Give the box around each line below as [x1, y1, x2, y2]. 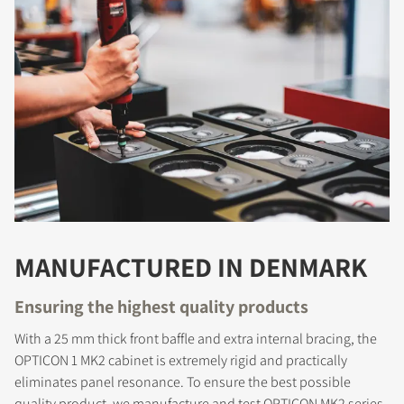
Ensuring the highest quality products [14, 294, 308, 318]
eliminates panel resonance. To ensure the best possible [14, 372, 351, 391]
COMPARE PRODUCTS [41, 281, 243, 310]
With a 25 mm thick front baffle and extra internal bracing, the [14, 328, 377, 348]
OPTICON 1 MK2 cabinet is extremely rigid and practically [14, 350, 347, 370]
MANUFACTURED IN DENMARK [14, 248, 367, 285]
